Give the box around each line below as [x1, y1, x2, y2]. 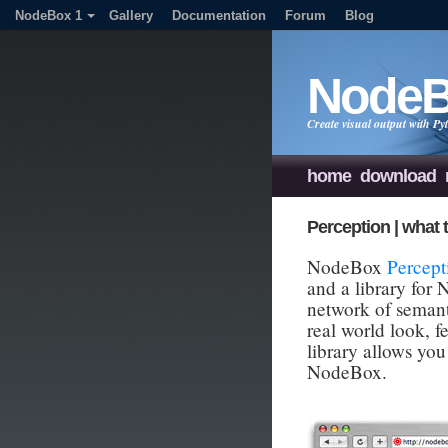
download [360, 166, 436, 186]
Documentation [172, 8, 266, 23]
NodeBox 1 [15, 8, 82, 23]
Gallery [109, 8, 153, 23]
